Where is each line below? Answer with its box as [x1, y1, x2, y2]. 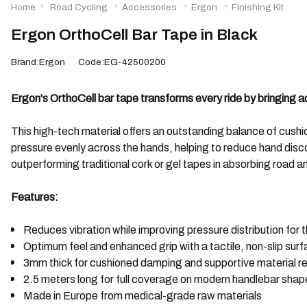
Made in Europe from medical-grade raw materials [23, 287, 262, 304]
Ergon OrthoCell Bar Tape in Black [11, 23, 258, 46]
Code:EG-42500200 [78, 55, 166, 69]
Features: [11, 188, 58, 206]
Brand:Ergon [11, 55, 65, 69]
